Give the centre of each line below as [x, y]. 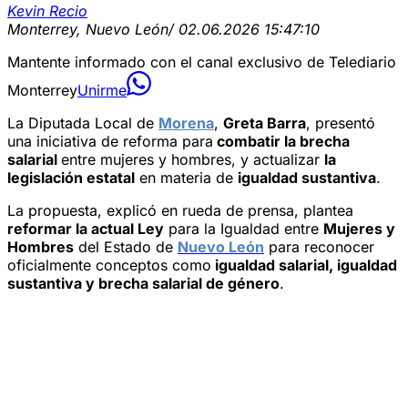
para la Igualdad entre [244, 228]
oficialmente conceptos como [109, 265]
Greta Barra [265, 122]
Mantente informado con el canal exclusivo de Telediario [202, 61]
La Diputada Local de [83, 122]
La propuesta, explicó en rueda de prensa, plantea [180, 210]
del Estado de [126, 246]
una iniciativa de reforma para [110, 141]
